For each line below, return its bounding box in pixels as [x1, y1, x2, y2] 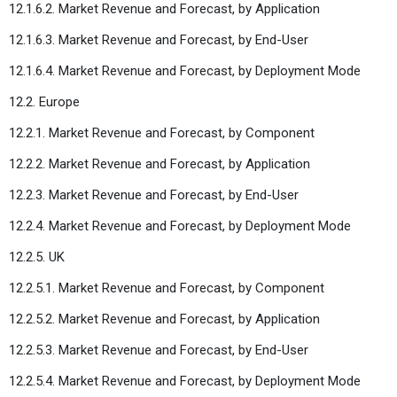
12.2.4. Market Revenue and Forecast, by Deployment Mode [9, 217, 351, 234]
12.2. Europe [9, 93, 80, 110]
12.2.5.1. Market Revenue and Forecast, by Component [9, 279, 324, 296]
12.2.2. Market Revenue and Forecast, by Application [9, 155, 310, 172]
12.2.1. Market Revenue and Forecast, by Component [9, 124, 315, 141]
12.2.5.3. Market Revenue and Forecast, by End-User [9, 341, 308, 358]
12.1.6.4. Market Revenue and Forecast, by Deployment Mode [9, 62, 361, 79]
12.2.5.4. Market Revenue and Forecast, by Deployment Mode [9, 372, 361, 389]
